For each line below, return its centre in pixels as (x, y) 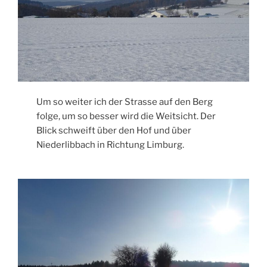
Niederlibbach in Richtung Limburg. (111, 145)
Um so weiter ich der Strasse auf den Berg (125, 102)
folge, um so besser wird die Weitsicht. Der (126, 117)
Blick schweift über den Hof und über (114, 131)
